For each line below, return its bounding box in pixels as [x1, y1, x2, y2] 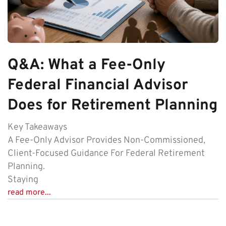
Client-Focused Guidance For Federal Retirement [8, 147, 205, 159]
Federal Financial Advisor [8, 76, 188, 95]
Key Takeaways [8, 121, 67, 133]
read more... [8, 187, 51, 198]
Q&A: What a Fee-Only [8, 55, 165, 75]
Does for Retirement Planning [8, 96, 217, 115]
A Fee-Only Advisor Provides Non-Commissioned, [8, 134, 205, 146]
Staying [8, 174, 38, 186]
